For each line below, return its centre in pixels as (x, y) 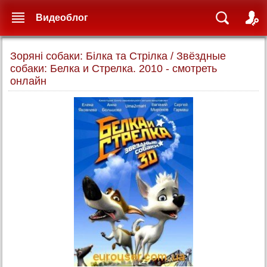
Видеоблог (62, 18)
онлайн (28, 81)
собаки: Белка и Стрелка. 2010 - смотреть (114, 69)
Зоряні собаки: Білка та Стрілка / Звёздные (118, 56)
